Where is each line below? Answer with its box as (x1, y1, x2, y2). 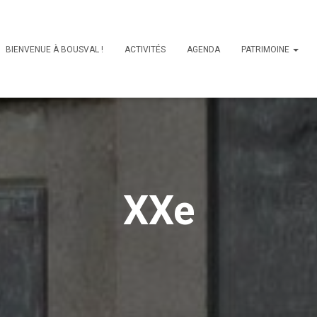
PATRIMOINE (241, 45, 292, 54)
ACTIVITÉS (125, 45, 166, 54)
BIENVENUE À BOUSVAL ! (6, 45, 103, 54)
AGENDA (187, 45, 220, 54)
